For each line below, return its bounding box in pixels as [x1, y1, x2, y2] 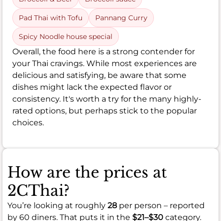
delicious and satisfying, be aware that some [12, 70, 186, 80]
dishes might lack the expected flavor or [12, 82, 172, 92]
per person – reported [117, 200, 205, 210]
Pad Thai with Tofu [19, 13, 82, 22]
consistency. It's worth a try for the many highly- [12, 94, 201, 104]
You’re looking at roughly [7, 200, 108, 210]
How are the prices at [7, 163, 167, 182]
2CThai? [7, 181, 70, 200]
